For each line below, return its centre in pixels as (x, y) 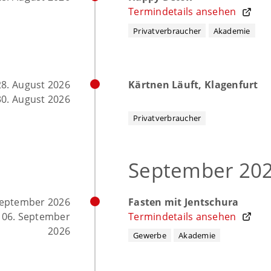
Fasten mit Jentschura (184, 202)
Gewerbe (150, 235)
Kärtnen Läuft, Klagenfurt (193, 84)
